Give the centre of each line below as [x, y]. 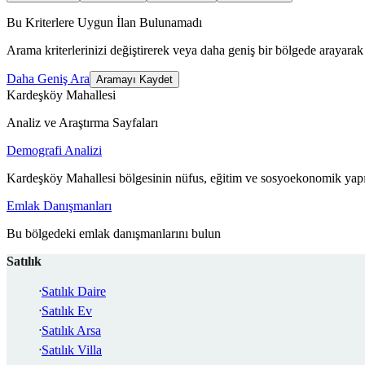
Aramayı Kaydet [134, 80]
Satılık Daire [74, 292]
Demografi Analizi [54, 151]
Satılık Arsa [71, 331]
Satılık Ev [67, 311]
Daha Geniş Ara [48, 79]
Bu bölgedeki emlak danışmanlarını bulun [114, 234]
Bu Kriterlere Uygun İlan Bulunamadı [104, 23]
